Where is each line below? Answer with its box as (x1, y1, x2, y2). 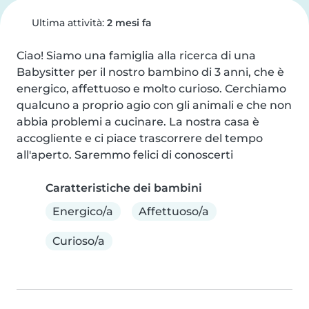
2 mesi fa (106, 17, 152, 29)
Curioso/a (52, 234, 106, 248)
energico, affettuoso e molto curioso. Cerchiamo (17, 82, 286, 95)
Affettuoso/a (139, 204, 210, 218)
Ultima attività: (28, 17, 107, 29)
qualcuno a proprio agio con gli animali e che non (17, 99, 292, 112)
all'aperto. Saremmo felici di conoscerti (17, 148, 233, 161)
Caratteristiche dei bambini (46, 181, 202, 195)
